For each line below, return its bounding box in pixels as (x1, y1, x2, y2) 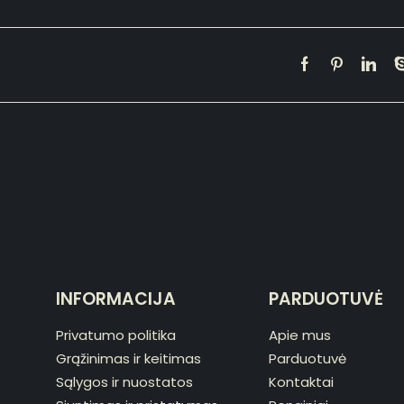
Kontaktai (268, 372, 334, 391)
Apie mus (268, 325, 331, 344)
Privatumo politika (56, 325, 177, 344)
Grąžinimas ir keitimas (56, 348, 202, 368)
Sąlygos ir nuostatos (56, 372, 194, 391)
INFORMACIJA (56, 286, 177, 311)
